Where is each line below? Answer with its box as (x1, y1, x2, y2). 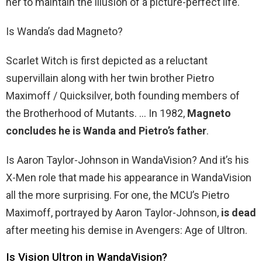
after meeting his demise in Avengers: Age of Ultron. (6, 224, 247, 237)
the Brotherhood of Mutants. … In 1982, (6, 107, 187, 120)
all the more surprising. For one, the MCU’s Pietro (6, 189, 229, 202)
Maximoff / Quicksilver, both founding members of (6, 89, 240, 102)
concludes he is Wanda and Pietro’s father (6, 125, 206, 137)
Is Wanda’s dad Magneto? (6, 25, 123, 38)
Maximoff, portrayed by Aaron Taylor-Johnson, (6, 206, 221, 219)
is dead (221, 206, 256, 219)
